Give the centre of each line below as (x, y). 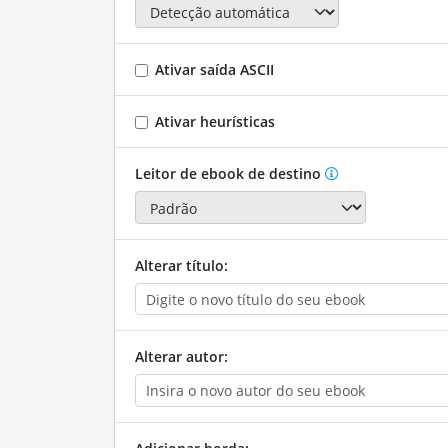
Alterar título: (181, 265)
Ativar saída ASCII (214, 70)
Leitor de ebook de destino (227, 174)
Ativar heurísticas (214, 122)
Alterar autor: (181, 357)
